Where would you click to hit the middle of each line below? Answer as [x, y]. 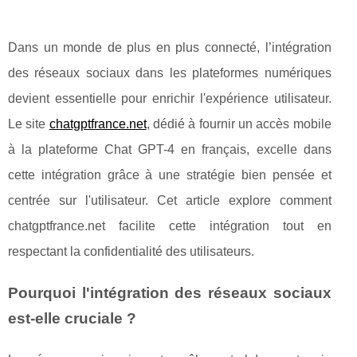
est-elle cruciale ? [72, 319]
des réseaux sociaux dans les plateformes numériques [170, 73]
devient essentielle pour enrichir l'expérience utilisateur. [170, 99]
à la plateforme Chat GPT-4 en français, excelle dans [170, 150]
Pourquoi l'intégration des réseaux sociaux [170, 293]
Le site [29, 124]
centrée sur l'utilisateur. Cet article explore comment [170, 201]
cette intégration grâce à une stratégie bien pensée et [170, 175]
